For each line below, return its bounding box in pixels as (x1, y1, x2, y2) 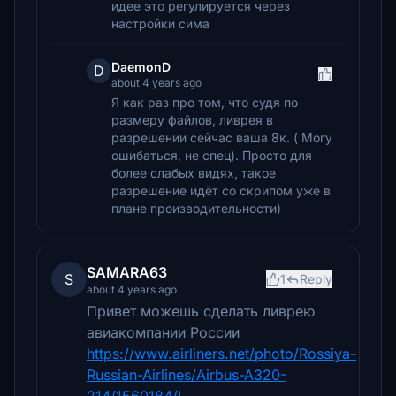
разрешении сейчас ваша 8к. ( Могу (111, 130, 332, 145)
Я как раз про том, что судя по (111, 95, 298, 110)
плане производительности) (111, 201, 281, 216)
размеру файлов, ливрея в (111, 112, 273, 127)
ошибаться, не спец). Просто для (111, 148, 312, 163)
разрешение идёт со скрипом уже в (111, 183, 331, 198)
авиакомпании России (87, 324, 240, 341)
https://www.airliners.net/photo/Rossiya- (87, 345, 356, 362)
